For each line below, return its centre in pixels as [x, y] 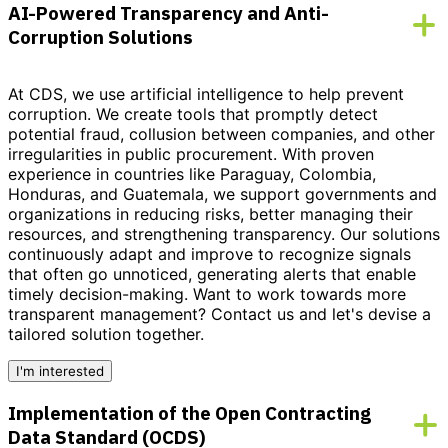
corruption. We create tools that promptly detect [193, 114]
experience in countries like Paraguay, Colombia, [192, 174]
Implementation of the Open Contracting [189, 412]
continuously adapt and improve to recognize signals [209, 254]
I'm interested [60, 371]
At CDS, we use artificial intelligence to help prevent [206, 94]
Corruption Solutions [100, 37]
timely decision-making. [98, 294]
